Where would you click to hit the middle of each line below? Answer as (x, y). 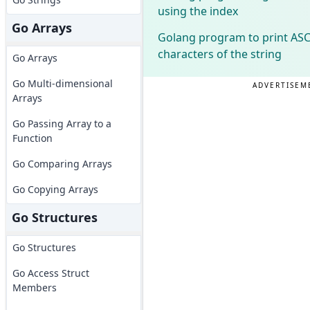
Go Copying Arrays (55, 189)
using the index (198, 11)
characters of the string (219, 54)
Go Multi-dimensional (62, 83)
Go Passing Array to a (62, 124)
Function (32, 138)
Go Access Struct (51, 273)
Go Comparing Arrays (62, 164)
